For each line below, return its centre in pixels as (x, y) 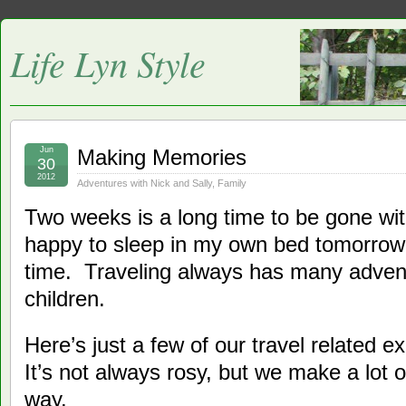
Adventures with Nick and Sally (145, 183)
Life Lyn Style (108, 63)
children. (65, 299)
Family (232, 183)
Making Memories (162, 157)
